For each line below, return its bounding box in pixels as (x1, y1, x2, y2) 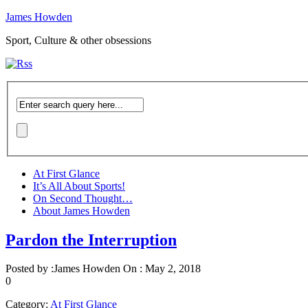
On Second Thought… (33, 192, 133, 204)
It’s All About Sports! (33, 179, 125, 192)
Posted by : (5, 263, 54, 275)
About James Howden (33, 204, 130, 217)
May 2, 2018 (145, 263, 201, 275)
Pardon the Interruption (5, 230, 177, 249)
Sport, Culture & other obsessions (5, 34, 151, 46)
